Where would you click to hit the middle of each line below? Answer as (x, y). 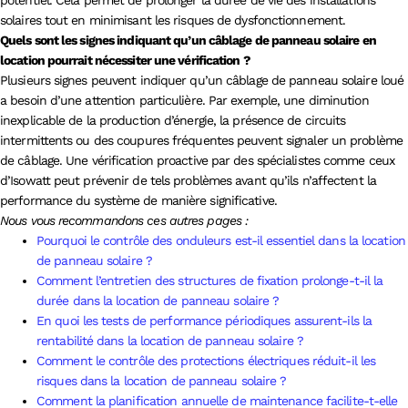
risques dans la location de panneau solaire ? (162, 380)
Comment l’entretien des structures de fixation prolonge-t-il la (210, 280)
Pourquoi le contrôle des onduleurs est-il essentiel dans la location (221, 240)
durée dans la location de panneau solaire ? (158, 300)
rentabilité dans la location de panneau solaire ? (170, 340)
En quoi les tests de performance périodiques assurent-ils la (204, 320)
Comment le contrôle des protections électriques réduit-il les (206, 360)
